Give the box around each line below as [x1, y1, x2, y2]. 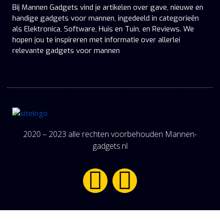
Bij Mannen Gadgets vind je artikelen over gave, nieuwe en [12, 2, 203, 12]
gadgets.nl [92, 140, 128, 152]
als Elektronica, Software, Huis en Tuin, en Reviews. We [12, 24, 194, 34]
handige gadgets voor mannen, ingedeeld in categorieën [12, 13, 199, 23]
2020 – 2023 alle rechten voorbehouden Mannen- [23, 129, 197, 140]
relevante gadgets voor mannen [12, 45, 120, 55]
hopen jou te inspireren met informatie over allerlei [12, 34, 180, 45]
